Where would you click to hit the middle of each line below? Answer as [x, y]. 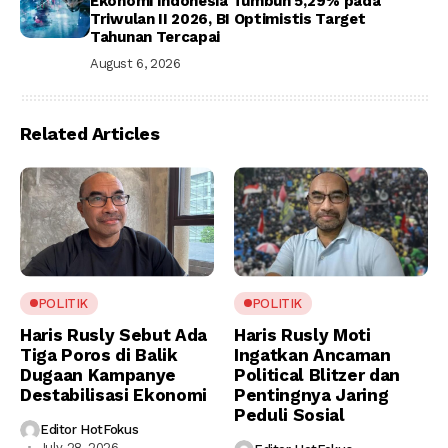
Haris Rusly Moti [302, 334]
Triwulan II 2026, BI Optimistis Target [228, 19]
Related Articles [90, 134]
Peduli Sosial [289, 414]
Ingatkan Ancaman [312, 354]
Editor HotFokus [89, 430]
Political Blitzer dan [317, 374]
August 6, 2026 [135, 64]
